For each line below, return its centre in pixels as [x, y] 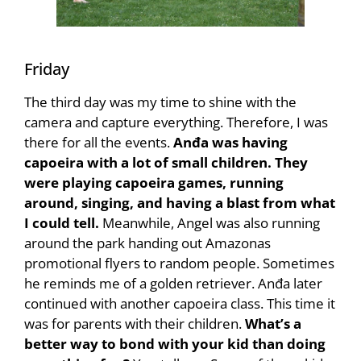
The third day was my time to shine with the [160, 102]
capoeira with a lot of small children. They [166, 162]
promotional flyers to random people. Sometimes [179, 263]
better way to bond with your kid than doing [175, 344]
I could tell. [63, 223]
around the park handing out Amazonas [147, 243]
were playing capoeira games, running [154, 183]
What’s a [273, 324]
